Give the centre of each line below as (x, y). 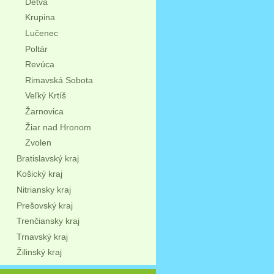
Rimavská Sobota (59, 80)
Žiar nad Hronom (58, 127)
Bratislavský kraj (47, 158)
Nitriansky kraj (43, 189)
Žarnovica (44, 111)
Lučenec (41, 33)
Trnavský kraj (42, 236)
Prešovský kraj (44, 205)
